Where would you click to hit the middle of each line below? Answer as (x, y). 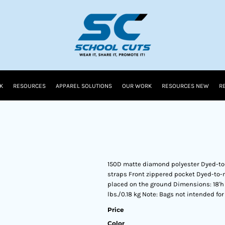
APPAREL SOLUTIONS (84, 86)
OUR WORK (137, 86)
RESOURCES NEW (185, 86)
